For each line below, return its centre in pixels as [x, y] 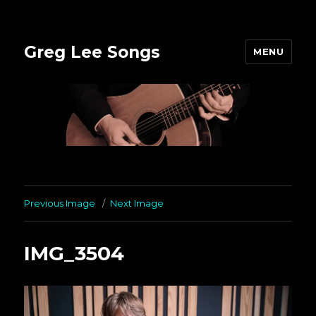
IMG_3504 [74, 254]
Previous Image [60, 203]
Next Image [137, 203]
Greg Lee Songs [92, 52]
